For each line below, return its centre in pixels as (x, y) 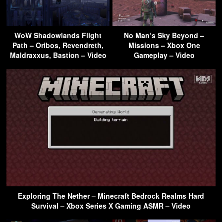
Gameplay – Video (164, 55)
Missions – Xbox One (164, 45)
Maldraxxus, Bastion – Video (58, 55)
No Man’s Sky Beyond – (164, 35)
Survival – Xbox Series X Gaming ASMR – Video (111, 205)
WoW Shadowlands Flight (58, 35)
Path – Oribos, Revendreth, (58, 45)
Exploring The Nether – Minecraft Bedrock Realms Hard (111, 195)
